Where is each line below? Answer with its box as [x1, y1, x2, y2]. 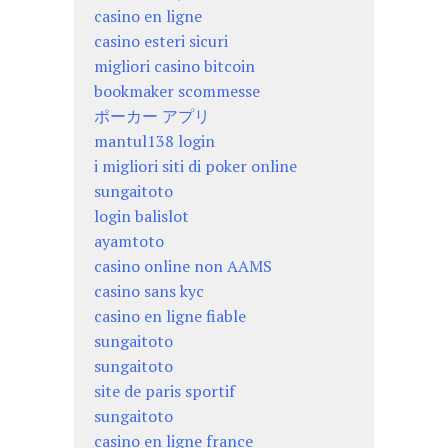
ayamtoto [94, 229, 164, 252]
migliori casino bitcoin [94, 54, 255, 77]
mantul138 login [94, 129, 215, 152]
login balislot [94, 204, 189, 227]
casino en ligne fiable [94, 304, 246, 327]
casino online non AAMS [94, 254, 272, 277]
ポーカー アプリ [94, 104, 210, 127]
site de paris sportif [94, 379, 235, 402]
